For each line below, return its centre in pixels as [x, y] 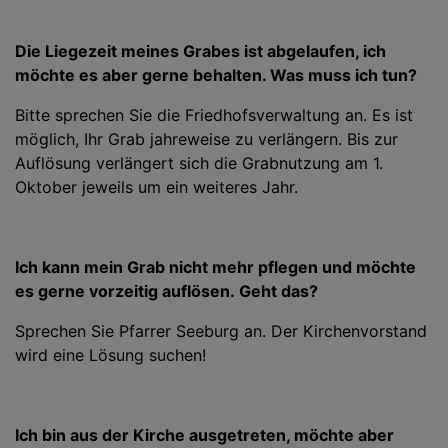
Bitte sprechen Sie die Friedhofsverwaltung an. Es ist [214, 114]
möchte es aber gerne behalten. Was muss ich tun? [216, 74]
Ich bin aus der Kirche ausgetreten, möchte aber [204, 434]
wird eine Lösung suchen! [110, 354]
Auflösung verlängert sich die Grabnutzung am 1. [199, 162]
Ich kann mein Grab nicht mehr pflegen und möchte [215, 266]
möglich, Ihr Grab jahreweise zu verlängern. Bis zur [206, 138]
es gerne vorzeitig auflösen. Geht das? [166, 290]
